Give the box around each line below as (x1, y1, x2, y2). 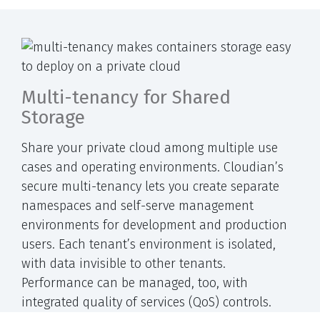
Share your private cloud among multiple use (21, 139, 278, 156)
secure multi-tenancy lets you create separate (21, 178, 279, 194)
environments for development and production (21, 216, 287, 233)
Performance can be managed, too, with (21, 274, 248, 291)
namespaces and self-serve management (21, 197, 254, 214)
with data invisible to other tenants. (21, 255, 226, 271)
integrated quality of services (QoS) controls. (21, 294, 271, 310)
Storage (21, 106, 85, 129)
